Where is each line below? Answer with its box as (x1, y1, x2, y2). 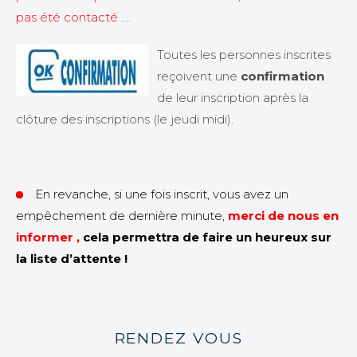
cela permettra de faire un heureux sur (80, 229, 331, 245)
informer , (16, 229, 80, 245)
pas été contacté (16, 10, 118, 25)
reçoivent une (157, 69, 241, 84)
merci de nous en (228, 208, 339, 223)
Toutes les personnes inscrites (157, 47, 331, 62)
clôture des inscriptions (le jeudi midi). (16, 112, 233, 127)
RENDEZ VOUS (114, 329, 243, 347)
